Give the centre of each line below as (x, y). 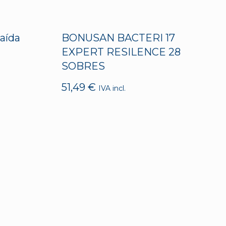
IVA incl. (112, 88)
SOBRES (83, 66)
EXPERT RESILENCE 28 (121, 52)
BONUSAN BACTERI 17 (118, 38)
